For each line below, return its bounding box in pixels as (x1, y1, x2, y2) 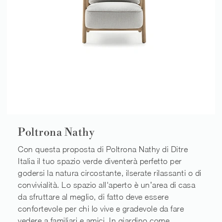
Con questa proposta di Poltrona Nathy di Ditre (18, 145, 188, 154)
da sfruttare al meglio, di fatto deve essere (18, 192, 168, 202)
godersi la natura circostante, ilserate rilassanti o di (18, 168, 202, 178)
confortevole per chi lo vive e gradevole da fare (18, 204, 184, 214)
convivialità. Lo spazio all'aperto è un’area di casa (18, 180, 195, 190)
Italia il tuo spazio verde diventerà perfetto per (18, 157, 182, 166)
